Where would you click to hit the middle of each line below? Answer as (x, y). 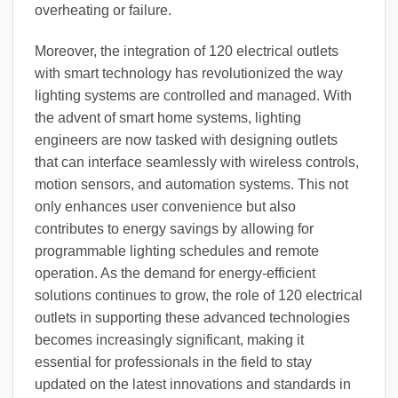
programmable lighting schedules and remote (177, 251)
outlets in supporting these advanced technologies (192, 317)
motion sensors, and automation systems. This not (191, 184)
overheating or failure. (103, 11)
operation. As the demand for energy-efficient (175, 273)
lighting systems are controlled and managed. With (193, 95)
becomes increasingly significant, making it (169, 339)
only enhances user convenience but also (165, 206)
